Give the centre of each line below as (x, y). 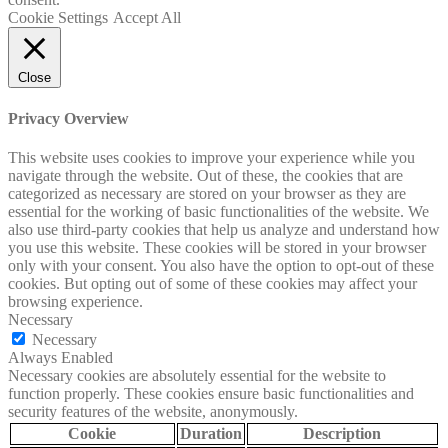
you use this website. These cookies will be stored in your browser (217, 247)
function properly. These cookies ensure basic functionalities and (211, 393)
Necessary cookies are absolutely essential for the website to (197, 375)
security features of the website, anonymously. (153, 411)
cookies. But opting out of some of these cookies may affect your (212, 283)
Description (342, 433)
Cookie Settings (58, 18)
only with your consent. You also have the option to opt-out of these (221, 265)
